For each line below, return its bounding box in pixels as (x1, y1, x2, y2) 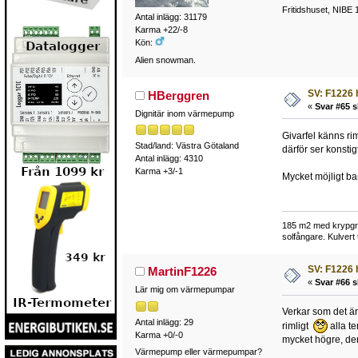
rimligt (281, 320, 313, 332)
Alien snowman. (134, 54, 196, 65)
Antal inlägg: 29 (134, 316, 193, 327)
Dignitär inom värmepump (134, 108, 234, 118)
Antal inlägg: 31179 (134, 12, 207, 22)
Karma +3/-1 (134, 166, 183, 177)
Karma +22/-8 (134, 25, 188, 35)
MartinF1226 (148, 265, 217, 279)
